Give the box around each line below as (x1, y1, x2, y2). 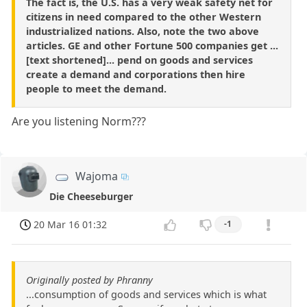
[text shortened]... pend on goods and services (26, 53, 253, 67)
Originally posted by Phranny (26, 273, 153, 286)
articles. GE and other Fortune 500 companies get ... (26, 39, 278, 53)
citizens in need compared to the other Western (26, 10, 261, 24)
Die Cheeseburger (49, 190, 134, 204)
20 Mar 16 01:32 (34, 218, 108, 232)
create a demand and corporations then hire (26, 68, 245, 82)
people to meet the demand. (26, 82, 167, 96)
